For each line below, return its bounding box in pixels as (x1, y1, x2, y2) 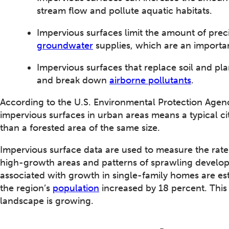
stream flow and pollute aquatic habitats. (37, 5, 212, 17)
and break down (37, 75, 109, 86)
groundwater (37, 40, 93, 52)
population (53, 182, 99, 194)
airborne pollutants (109, 75, 191, 86)
